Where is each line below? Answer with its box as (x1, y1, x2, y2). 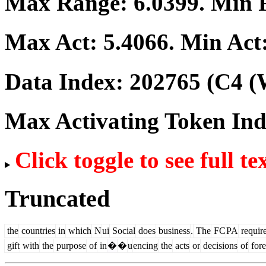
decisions (201, 240, 237, 251)
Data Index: (5, 68, 129, 94)
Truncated (5, 185, 110, 212)
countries (19, 225, 55, 236)
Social (110, 225, 135, 236)
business (156, 225, 190, 236)
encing (133, 240, 158, 251)
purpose (54, 240, 86, 251)
